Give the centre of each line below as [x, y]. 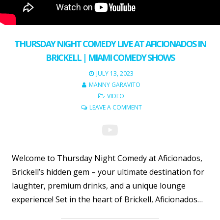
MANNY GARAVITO [115, 85]
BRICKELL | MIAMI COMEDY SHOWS [110, 58]
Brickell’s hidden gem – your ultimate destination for [108, 172]
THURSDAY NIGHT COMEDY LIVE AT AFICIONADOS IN [110, 44]
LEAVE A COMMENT [115, 108]
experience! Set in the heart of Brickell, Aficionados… [107, 200]
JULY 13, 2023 [115, 74]
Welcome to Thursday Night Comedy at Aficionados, [107, 158]
